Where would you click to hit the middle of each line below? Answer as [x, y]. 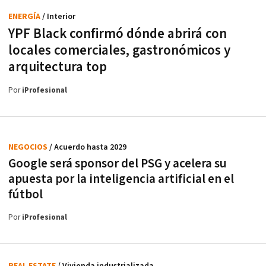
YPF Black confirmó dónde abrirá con [118, 34]
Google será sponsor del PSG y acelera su [118, 163]
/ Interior [59, 16]
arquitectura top [58, 67]
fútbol [26, 194]
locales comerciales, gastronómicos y [119, 50]
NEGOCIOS [29, 147]
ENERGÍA [25, 16]
